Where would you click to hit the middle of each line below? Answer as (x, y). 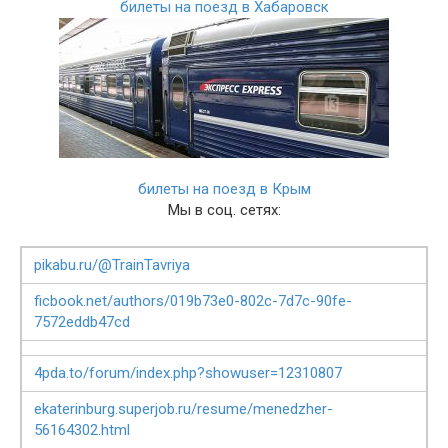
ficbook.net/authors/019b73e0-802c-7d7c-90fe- (193, 301)
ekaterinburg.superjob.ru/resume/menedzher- (183, 409)
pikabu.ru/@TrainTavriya (112, 265)
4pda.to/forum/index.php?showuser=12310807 (188, 373)
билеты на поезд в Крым (224, 189)
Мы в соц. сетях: (224, 210)
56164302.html (82, 430)
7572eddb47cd (82, 322)
